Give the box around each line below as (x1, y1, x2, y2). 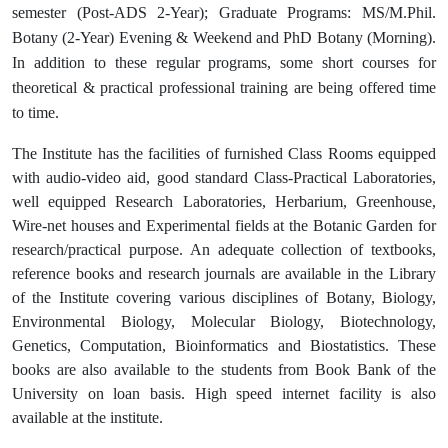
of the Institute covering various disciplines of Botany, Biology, (12, 288, 436, 306)
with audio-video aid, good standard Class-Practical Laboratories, (12, 168, 436, 186)
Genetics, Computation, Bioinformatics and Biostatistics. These (12, 336, 436, 354)
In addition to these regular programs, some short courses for (12, 53, 436, 71)
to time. (12, 103, 59, 121)
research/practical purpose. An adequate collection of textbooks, (12, 240, 436, 258)
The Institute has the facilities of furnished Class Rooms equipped (12, 144, 436, 162)
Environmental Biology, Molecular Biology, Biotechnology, (12, 312, 436, 330)
